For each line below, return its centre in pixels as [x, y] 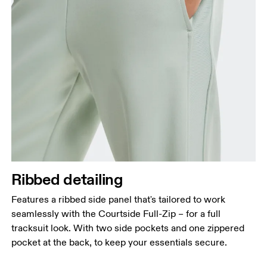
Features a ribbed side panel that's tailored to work [119, 200]
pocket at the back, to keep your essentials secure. [119, 243]
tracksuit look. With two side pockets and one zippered [128, 229]
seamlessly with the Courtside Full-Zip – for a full [116, 214]
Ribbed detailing [67, 179]
